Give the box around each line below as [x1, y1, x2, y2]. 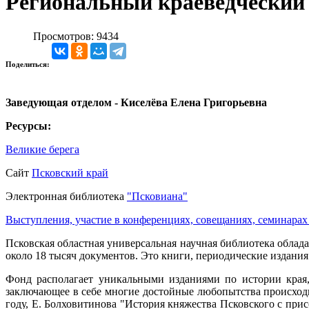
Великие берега [6, 143, 79, 155]
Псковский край [32, 166, 108, 179]
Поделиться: [6, 59, 52, 68]
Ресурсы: [6, 119, 51, 132]
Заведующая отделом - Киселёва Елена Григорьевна [6, 96, 267, 108]
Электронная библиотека [6, 190, 127, 202]
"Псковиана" [127, 190, 188, 202]
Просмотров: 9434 [33, 30, 119, 42]
